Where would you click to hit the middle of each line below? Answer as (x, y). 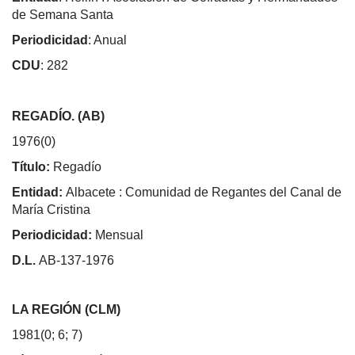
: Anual (107, 40)
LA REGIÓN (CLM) (66, 309)
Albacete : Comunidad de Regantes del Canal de (204, 192)
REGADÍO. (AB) (58, 116)
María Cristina (51, 209)
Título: (32, 166)
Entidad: (39, 192)
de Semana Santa (63, 14)
